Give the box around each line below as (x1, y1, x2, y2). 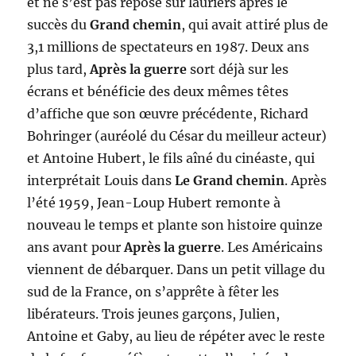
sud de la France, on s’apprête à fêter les (27, 284, 280, 300)
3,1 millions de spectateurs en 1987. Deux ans (27, 39, 310, 56)
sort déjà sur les (187, 61, 289, 78)
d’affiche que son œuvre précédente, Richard (27, 106, 309, 122)
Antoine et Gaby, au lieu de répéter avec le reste (27, 328, 326, 345)
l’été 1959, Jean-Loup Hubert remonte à (27, 195, 281, 211)
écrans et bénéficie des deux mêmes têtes (27, 83, 289, 100)
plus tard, (27, 61, 91, 78)
